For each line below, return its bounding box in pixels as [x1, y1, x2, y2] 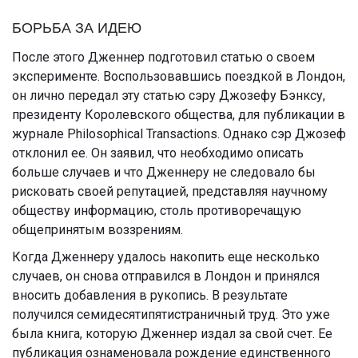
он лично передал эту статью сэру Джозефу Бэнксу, [12, 87, 325, 103]
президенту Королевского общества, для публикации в [12, 106, 345, 122]
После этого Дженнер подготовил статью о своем [12, 49, 315, 65]
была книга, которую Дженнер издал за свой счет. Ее [12, 325, 332, 341]
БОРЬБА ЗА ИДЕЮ [12, 19, 141, 36]
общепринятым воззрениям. [12, 221, 183, 237]
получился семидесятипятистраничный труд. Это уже [12, 306, 330, 322]
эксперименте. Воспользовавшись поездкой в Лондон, [12, 68, 345, 84]
